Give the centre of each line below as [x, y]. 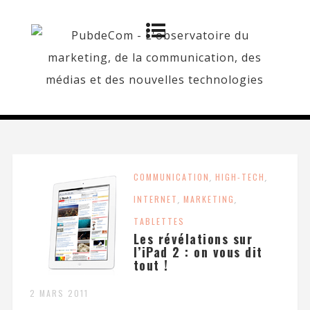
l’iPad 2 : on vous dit [198, 252]
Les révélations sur [193, 239]
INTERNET [155, 199]
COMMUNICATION [171, 177]
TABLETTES [159, 221]
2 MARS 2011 [59, 293]
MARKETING [209, 199]
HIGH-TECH [240, 177]
